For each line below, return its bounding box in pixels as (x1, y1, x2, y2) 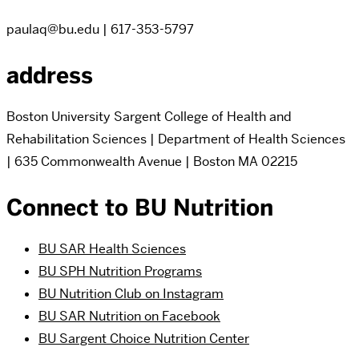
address (6, 60, 93, 90)
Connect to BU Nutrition (6, 192, 273, 222)
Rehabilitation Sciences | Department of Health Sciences (6, 130, 345, 147)
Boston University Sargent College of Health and (6, 107, 292, 125)
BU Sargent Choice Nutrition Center (38, 329, 249, 347)
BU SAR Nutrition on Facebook (38, 307, 220, 325)
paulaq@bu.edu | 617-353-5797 (6, 20, 194, 38)
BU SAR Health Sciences (38, 240, 186, 257)
